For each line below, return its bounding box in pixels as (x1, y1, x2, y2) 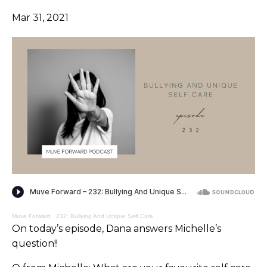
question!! (12, 237, 58, 249)
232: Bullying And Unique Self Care (56, 212, 153, 219)
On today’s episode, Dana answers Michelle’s (12, 222, 221, 234)
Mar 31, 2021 (12, 12, 69, 23)
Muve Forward (12, 212, 51, 219)
